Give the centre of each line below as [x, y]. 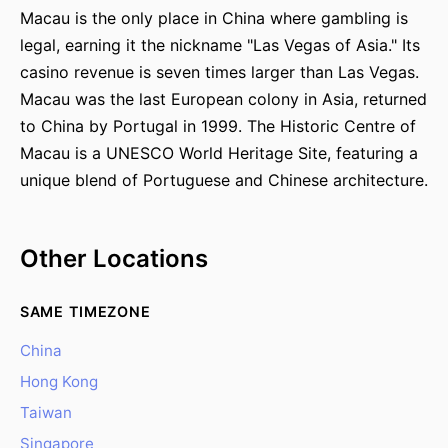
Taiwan [46, 412]
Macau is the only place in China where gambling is [214, 18]
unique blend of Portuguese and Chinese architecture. [224, 180]
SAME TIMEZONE [85, 311]
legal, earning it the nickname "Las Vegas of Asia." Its [220, 45]
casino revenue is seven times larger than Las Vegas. [219, 72]
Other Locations [114, 258]
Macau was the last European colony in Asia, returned [223, 99]
